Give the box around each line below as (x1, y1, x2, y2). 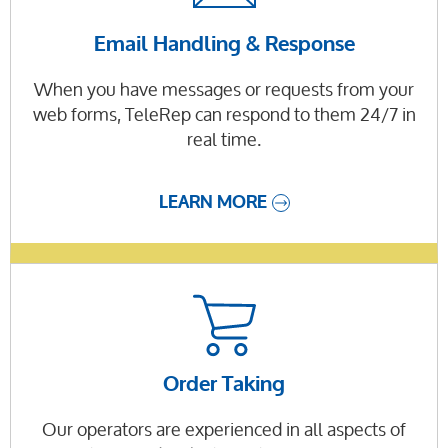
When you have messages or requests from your (34, 70, 414, 108)
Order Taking (163, 371, 285, 398)
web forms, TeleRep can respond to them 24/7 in (32, 95, 416, 133)
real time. (187, 120, 261, 158)
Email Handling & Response (93, 31, 355, 58)
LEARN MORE (158, 190, 267, 214)
